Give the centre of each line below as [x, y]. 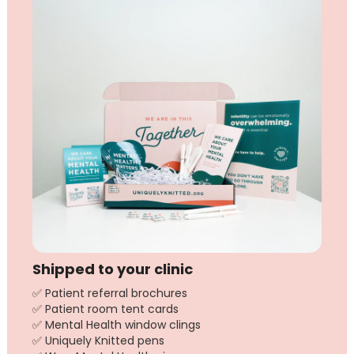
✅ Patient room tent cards [106, 309]
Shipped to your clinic [113, 269]
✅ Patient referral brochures [110, 293]
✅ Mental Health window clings [117, 324]
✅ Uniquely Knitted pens [99, 340]
